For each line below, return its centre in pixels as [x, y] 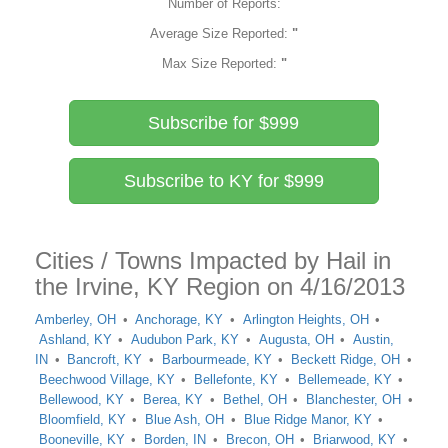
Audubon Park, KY [185, 339]
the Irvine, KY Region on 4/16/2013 [220, 286]
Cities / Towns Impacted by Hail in [213, 260]
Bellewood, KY [81, 399]
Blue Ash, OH [185, 419]
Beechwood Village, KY [106, 379]
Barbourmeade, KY [216, 359]
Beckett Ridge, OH [346, 359]
